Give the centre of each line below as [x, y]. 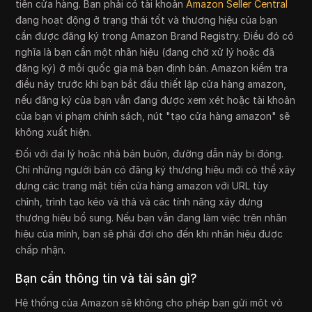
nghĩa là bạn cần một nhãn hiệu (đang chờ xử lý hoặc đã [145, 52]
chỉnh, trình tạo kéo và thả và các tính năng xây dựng [139, 202]
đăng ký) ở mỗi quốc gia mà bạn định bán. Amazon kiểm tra [152, 68]
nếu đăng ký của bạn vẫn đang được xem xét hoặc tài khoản [156, 100]
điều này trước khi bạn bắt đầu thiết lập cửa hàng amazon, [151, 84]
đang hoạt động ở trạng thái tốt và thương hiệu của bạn [147, 20]
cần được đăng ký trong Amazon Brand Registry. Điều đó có [155, 36]
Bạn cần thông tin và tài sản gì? [107, 279]
